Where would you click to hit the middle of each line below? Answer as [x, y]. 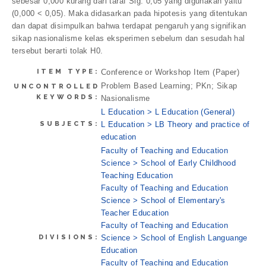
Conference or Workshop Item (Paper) [170, 72]
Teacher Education [135, 213]
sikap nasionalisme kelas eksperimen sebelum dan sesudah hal [129, 38]
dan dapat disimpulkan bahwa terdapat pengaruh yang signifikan [129, 26]
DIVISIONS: [69, 237]
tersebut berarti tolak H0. [58, 50]
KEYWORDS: [68, 97]
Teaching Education [137, 175]
